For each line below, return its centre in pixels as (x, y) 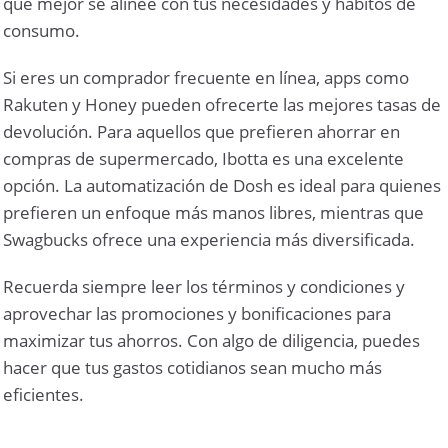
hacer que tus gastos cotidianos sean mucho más (193, 367)
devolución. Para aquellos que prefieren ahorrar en (202, 131)
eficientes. (44, 394)
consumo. (42, 30)
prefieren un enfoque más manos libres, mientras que (214, 212)
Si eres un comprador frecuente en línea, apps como (206, 77)
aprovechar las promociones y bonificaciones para (197, 313)
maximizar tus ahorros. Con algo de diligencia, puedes (212, 340)
